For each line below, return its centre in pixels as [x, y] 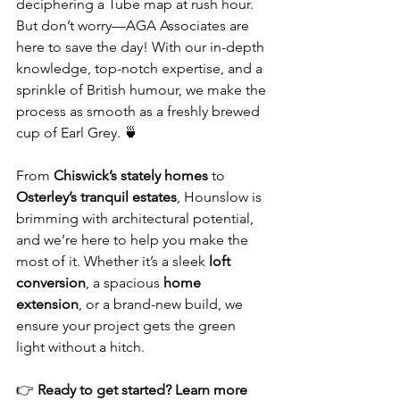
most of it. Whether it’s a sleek [112, 262]
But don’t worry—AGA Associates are [134, 26]
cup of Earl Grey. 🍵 [77, 133]
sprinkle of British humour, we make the [143, 90]
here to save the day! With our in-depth [142, 47]
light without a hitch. [80, 347]
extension [47, 304]
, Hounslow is [221, 197]
